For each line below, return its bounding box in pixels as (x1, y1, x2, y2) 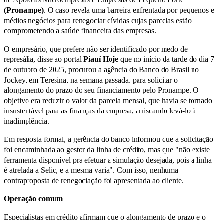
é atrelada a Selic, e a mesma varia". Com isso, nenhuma (4, 165, 178, 174)
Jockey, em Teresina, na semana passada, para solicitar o (4, 75, 178, 84)
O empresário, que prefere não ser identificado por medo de (4, 44, 188, 53)
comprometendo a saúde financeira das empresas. (4, 26, 156, 35)
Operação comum (4, 194, 63, 203)
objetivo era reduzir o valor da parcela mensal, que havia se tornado (4, 96, 212, 105)
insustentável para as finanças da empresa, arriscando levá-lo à (4, 106, 196, 115)
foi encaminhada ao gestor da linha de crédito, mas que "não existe (4, 145, 210, 154)
